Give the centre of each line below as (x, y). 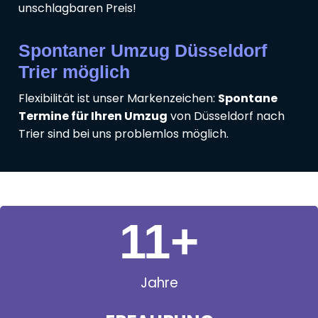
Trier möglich (74, 72)
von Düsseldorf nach (226, 116)
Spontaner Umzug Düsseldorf (143, 51)
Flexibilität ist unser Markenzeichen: (118, 99)
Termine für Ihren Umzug (93, 116)
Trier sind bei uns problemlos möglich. (124, 134)
